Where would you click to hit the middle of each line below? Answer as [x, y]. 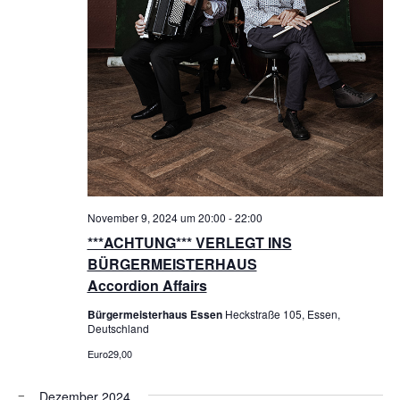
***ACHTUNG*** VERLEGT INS [189, 243]
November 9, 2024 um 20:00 [156, 218]
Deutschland [118, 329]
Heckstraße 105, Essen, [282, 314]
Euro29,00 [109, 354]
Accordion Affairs [147, 286]
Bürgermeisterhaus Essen [156, 315]
